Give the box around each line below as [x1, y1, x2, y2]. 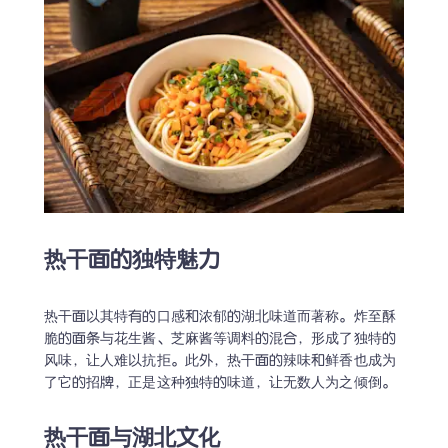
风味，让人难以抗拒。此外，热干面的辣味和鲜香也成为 [44, 354, 396, 369]
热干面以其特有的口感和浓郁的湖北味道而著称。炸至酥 [44, 310, 396, 325]
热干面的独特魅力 [44, 250, 220, 273]
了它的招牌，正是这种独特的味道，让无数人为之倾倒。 [44, 376, 396, 391]
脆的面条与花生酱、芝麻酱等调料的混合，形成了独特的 [44, 332, 396, 347]
